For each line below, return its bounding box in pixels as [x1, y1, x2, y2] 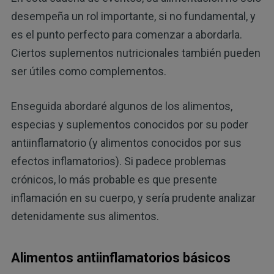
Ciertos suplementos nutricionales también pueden [10, 46, 261, 59]
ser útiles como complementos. [10, 64, 166, 78]
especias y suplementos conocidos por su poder [10, 117, 248, 131]
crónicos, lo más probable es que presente [10, 172, 217, 186]
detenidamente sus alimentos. [10, 209, 159, 223]
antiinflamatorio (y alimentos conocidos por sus [10, 136, 242, 149]
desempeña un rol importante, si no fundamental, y [10, 9, 256, 23]
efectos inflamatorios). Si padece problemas [10, 154, 226, 168]
